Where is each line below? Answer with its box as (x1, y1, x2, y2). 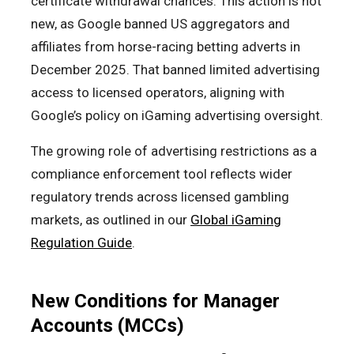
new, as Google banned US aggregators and (31, 16, 290, 32)
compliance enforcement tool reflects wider (31, 166, 292, 183)
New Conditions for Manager (31, 290, 280, 313)
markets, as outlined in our (31, 212, 190, 228)
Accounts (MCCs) (31, 314, 184, 337)
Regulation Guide (31, 235, 132, 251)
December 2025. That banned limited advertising (31, 62, 320, 78)
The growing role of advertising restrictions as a (31, 143, 317, 160)
